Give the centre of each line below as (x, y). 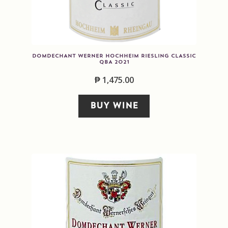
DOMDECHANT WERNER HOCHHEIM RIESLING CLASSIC (114, 56)
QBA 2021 (114, 62)
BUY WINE (114, 106)
